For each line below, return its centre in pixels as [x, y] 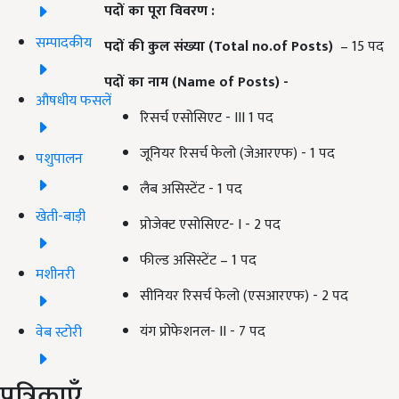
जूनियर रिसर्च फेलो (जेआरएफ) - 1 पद [237, 154]
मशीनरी [55, 274]
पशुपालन [59, 159]
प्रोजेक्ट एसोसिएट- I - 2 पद [210, 225]
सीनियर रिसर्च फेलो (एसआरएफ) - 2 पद [244, 297]
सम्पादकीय [64, 43]
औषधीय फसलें [73, 101]
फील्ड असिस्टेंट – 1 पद [198, 261]
